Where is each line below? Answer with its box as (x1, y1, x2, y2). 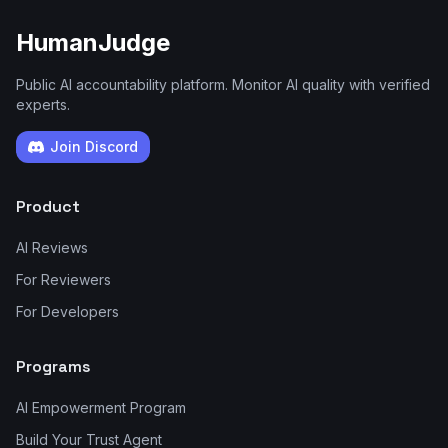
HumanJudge (16, 28, 170, 57)
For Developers (16, 303, 119, 320)
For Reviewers (16, 271, 111, 288)
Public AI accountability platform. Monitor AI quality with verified (16, 76, 430, 93)
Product (16, 196, 80, 217)
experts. (16, 96, 70, 113)
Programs (16, 356, 91, 377)
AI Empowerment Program (16, 399, 186, 416)
